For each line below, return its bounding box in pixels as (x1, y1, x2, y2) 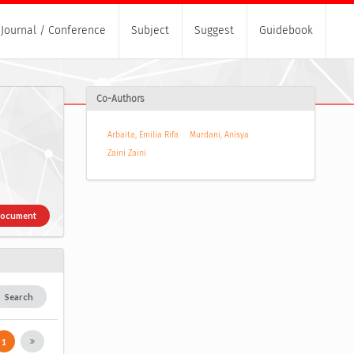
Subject (131, 24, 169, 38)
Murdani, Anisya (190, 130, 250, 141)
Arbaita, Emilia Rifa (107, 130, 179, 141)
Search (5, 291, 34, 302)
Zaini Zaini (107, 148, 146, 159)
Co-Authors (96, 93, 145, 105)
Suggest (194, 24, 234, 38)
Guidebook (259, 24, 313, 38)
